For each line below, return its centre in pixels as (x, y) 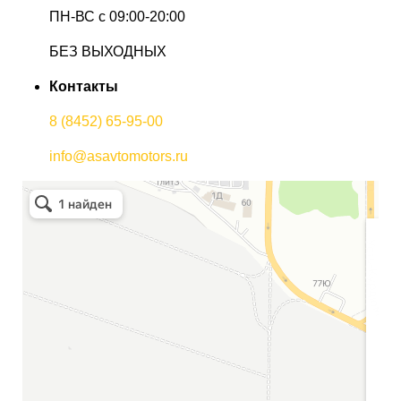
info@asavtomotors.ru (119, 156)
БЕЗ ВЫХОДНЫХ (108, 51)
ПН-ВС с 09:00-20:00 (117, 17)
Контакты (84, 86)
